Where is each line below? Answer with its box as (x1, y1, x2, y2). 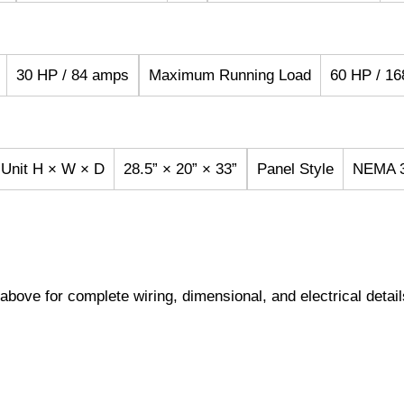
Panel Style (257, 161, 334, 179)
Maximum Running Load (149, 67, 311, 85)
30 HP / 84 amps (16, 67, 129, 85)
